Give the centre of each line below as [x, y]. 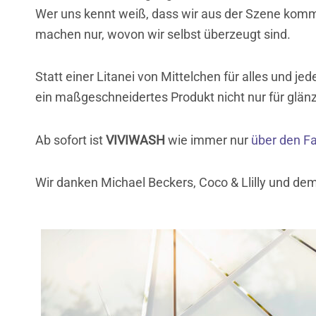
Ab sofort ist [71, 140]
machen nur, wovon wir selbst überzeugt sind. [163, 34]
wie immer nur [207, 140]
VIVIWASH [135, 140]
